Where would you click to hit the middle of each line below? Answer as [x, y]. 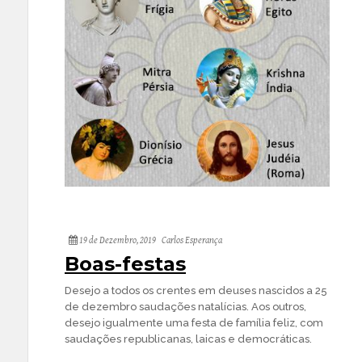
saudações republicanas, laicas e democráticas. [188, 339]
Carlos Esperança [192, 240]
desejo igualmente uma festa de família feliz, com [194, 322]
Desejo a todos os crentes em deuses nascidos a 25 [196, 290]
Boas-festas [125, 263]
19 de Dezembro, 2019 [117, 240]
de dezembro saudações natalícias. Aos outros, [185, 306]
